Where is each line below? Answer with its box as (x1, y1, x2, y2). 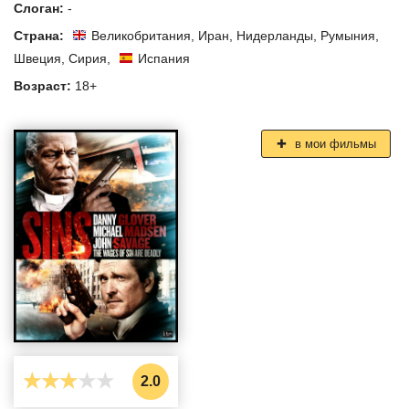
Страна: (14, 27, 68, 43)
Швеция (14, 50, 61, 66)
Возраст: (14, 78, 75, 93)
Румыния (320, 27, 375, 43)
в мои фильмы (290, 136, 376, 151)
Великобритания (91, 27, 191, 43)
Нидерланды (236, 27, 313, 43)
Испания (138, 50, 190, 66)
